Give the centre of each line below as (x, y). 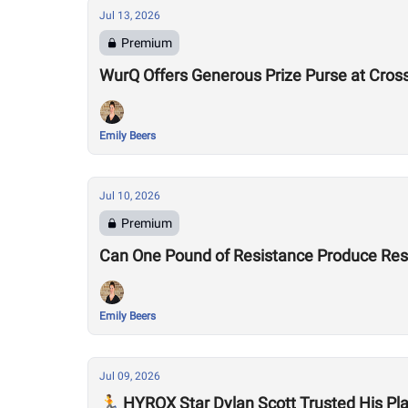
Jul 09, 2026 (130, 376)
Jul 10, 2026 (130, 196)
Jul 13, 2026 (130, 15)
